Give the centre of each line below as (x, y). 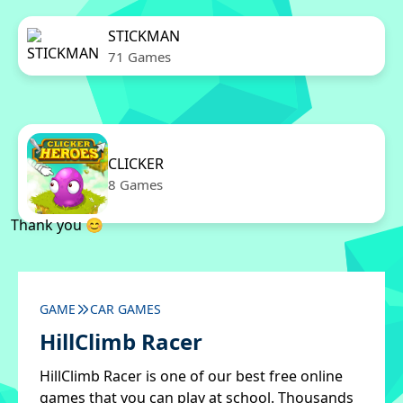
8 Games (135, 184)
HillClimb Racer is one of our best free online (191, 376)
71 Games (139, 57)
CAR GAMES (125, 309)
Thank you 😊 (57, 225)
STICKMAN (144, 36)
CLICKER (136, 164)
